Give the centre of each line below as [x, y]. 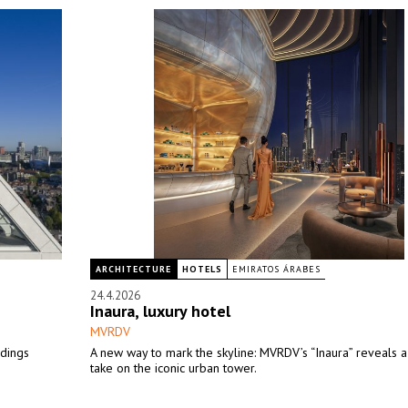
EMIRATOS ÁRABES [276, 269]
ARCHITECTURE [133, 269]
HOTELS [202, 269]
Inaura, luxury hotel [160, 311]
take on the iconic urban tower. [173, 368]
